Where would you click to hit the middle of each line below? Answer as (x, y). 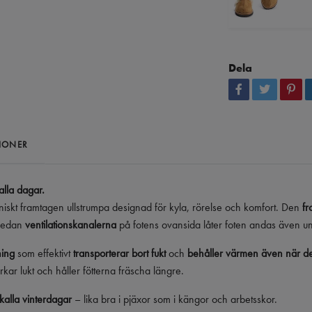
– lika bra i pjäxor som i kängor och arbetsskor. (174, 299)
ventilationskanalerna (71, 224)
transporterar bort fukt (119, 253)
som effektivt (44, 253)
